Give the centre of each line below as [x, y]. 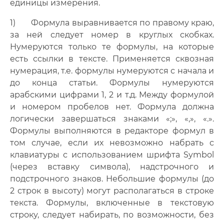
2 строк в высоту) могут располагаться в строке [112, 191]
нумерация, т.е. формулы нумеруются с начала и [112, 71]
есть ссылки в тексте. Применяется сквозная [112, 59]
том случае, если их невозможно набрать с [112, 143]
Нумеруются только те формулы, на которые [112, 47]
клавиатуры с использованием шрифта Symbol [112, 155]
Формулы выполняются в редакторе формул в [112, 131]
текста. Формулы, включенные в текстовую [112, 203]
